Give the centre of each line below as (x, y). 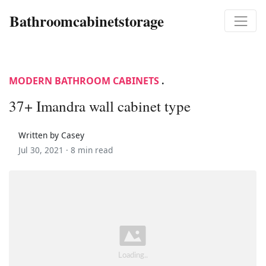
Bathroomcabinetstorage (87, 20)
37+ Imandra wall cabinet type (100, 106)
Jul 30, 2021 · (45, 150)
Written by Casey (51, 135)
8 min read (92, 150)
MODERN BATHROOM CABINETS (84, 80)
